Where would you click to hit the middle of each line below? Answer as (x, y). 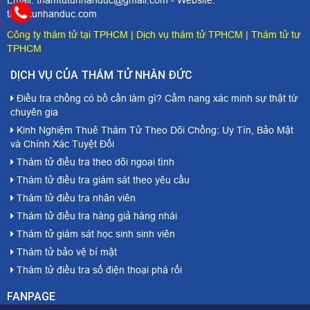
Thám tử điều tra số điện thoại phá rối (98, 270)
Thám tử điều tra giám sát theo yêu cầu (102, 180)
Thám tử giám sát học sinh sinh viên (94, 234)
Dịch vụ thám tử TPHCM (190, 35)
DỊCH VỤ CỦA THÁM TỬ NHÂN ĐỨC (101, 75)
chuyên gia (34, 112)
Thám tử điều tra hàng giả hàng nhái (95, 216)
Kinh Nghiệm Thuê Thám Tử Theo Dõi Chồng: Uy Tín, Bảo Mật (154, 130)
